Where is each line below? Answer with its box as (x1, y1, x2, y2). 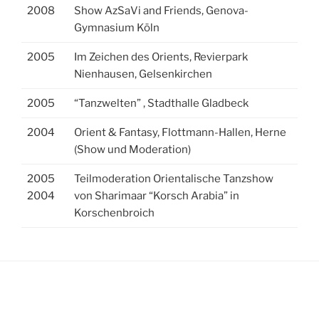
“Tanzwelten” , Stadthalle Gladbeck (74, 97, 249, 110)
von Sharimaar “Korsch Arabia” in (74, 189, 239, 203)
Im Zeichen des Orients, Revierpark (74, 51, 248, 64)
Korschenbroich (74, 206, 155, 220)
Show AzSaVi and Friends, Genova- (74, 4, 249, 18)
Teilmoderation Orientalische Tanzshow (74, 172, 273, 186)
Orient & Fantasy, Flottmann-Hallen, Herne (74, 126, 286, 140)
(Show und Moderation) (74, 143, 191, 157)
